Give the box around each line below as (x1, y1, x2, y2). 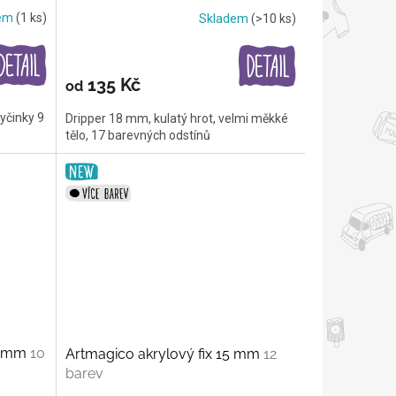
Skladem (198, 11, 251, 27)
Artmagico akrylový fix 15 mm (65, 345, 263, 362)
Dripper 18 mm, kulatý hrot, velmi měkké (65, 110, 288, 126)
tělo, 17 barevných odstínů (65, 127, 210, 142)
